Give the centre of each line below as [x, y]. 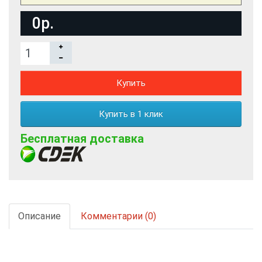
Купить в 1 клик [131, 114]
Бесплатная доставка [82, 139]
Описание [39, 216]
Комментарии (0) [118, 216]
